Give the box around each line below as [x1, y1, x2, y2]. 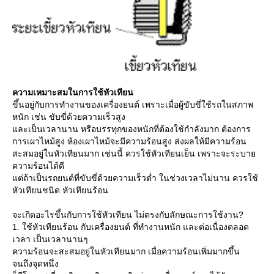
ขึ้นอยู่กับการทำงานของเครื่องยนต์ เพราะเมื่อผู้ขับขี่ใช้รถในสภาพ [12, 99, 253, 109]
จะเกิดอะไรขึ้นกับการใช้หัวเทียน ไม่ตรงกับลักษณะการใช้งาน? [12, 209, 243, 220]
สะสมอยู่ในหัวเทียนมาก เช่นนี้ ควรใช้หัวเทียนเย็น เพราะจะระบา [12, 148, 256, 158]
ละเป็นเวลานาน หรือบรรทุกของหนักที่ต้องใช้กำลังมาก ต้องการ [12, 124, 251, 134]
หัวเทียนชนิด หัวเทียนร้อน [12, 185, 108, 195]
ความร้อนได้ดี [12, 160, 64, 171]
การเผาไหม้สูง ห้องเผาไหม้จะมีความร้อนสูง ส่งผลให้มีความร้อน [12, 136, 246, 146]
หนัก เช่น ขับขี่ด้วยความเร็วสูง [12, 111, 125, 122]
